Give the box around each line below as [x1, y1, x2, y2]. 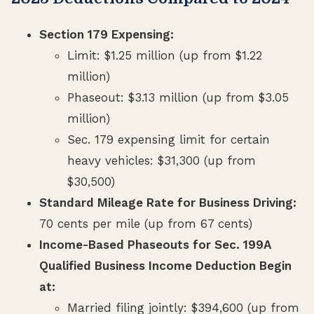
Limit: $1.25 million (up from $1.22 [67, 48, 262, 62]
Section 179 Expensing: [39, 27, 174, 41]
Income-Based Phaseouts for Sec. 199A [39, 237, 271, 252]
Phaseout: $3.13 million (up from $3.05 [67, 90, 289, 104]
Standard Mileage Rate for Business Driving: [39, 195, 296, 210]
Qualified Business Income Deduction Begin [39, 258, 292, 273]
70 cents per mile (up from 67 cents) [39, 216, 252, 231]
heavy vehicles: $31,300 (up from [67, 153, 256, 168]
